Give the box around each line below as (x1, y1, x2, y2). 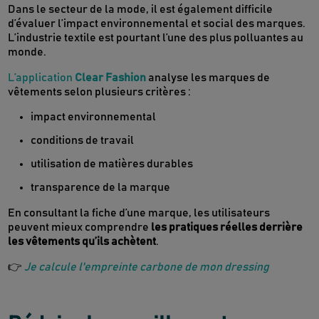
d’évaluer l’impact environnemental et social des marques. (8, 18, 306, 30)
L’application (8, 72, 75, 84)
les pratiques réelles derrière (151, 221, 303, 234)
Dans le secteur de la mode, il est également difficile (8, 4, 273, 16)
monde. (8, 46, 47, 58)
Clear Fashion (75, 72, 147, 84)
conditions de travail (31, 135, 135, 147)
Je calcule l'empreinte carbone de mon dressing (22, 261, 270, 273)
